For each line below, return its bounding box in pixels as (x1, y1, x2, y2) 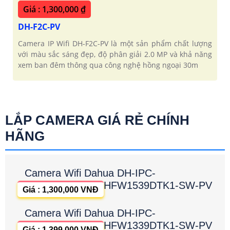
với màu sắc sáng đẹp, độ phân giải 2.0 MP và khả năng (18, 49, 212, 60)
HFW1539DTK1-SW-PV (104, 180, 212, 191)
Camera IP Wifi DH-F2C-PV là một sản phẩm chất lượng (18, 39, 212, 49)
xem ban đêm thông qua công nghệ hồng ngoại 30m (18, 60, 198, 70)
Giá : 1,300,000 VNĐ (23, 185, 99, 195)
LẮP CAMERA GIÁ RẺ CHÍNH (5, 112, 189, 128)
